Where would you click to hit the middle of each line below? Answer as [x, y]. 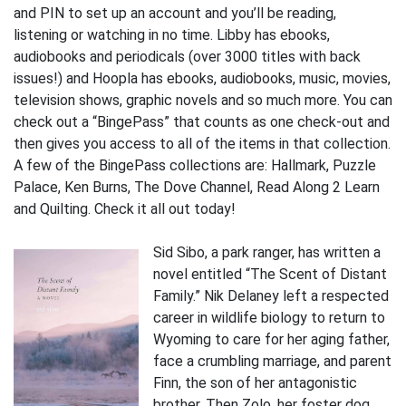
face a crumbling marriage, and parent [272, 362]
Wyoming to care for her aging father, [271, 340]
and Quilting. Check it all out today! [125, 209]
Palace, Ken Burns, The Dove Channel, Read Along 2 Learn [197, 188]
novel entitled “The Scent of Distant [270, 275]
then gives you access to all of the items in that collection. [202, 144]
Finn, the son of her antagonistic [255, 383]
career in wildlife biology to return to [269, 318]
